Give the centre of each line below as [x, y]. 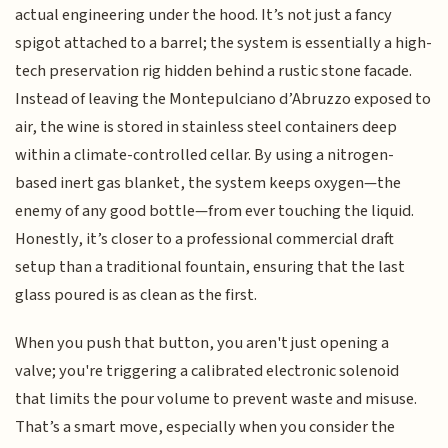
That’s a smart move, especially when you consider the [205, 427]
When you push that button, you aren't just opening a [202, 343]
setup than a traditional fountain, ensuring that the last [210, 266]
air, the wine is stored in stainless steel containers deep [206, 126]
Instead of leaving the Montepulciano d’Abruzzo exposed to [223, 98]
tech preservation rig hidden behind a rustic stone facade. [214, 70]
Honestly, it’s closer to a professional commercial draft [205, 238]
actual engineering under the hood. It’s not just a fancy [204, 14]
